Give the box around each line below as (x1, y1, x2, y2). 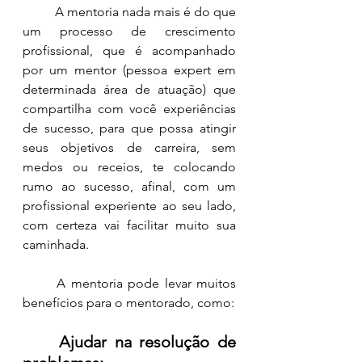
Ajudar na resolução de (58, 332, 236, 352)
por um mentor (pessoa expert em (23, 62, 236, 78)
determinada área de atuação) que (23, 82, 236, 98)
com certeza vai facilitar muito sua (23, 217, 236, 234)
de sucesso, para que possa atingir (23, 120, 236, 137)
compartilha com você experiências (23, 101, 236, 117)
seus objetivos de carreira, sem (23, 140, 236, 156)
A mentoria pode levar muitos (23, 276, 57, 292)
